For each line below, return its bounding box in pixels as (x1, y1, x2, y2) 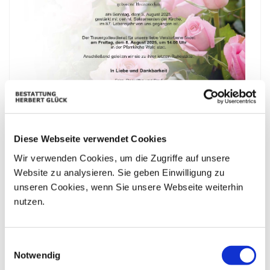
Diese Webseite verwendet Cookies (14, 133, 166, 144)
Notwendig (14, 250, 60, 260)
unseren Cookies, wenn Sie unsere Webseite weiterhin (14, 181, 243, 192)
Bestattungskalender (90, 239, 180, 251)
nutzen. (14, 196, 45, 207)
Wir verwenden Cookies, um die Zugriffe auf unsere (14, 152, 230, 163)
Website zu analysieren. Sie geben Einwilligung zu (14, 167, 225, 178)
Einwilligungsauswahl (4, 237, 89, 248)
